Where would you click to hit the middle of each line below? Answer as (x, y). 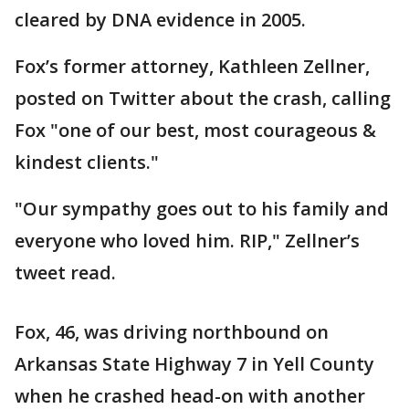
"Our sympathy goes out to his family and (202, 209)
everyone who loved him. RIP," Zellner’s (187, 241)
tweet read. (65, 273)
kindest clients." (87, 162)
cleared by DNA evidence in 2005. (160, 20)
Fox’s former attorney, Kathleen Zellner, (192, 66)
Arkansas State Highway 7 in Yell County (194, 364)
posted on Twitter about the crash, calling (203, 98)
